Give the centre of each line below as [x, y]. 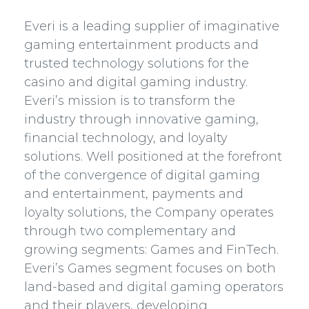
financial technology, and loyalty [126, 138]
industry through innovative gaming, [141, 119]
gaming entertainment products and [141, 45]
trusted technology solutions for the [137, 63]
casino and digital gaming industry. [136, 82]
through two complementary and [130, 231]
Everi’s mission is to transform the [130, 101]
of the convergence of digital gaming [142, 175]
